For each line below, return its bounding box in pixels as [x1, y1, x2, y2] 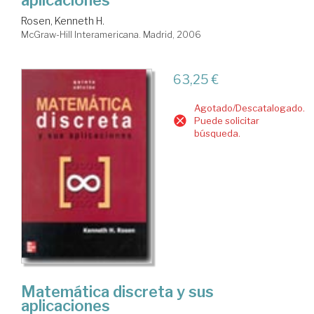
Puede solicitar [193, 114, 259, 126]
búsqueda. [193, 127, 240, 139]
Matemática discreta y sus [21, 282, 214, 301]
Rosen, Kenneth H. [21, 14, 104, 27]
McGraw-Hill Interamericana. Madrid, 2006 [21, 28, 201, 40]
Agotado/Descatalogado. [193, 102, 305, 114]
